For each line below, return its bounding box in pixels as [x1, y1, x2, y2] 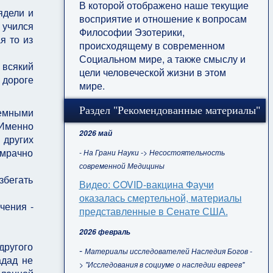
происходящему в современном [79, 38, 225, 52]
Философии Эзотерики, [79, 24, 185, 39]
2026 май [79, 127, 112, 138]
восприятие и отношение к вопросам [79, 11, 247, 26]
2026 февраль [79, 226, 130, 237]
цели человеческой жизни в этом [79, 65, 226, 79]
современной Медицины [79, 160, 165, 171]
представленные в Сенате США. [79, 204, 228, 218]
